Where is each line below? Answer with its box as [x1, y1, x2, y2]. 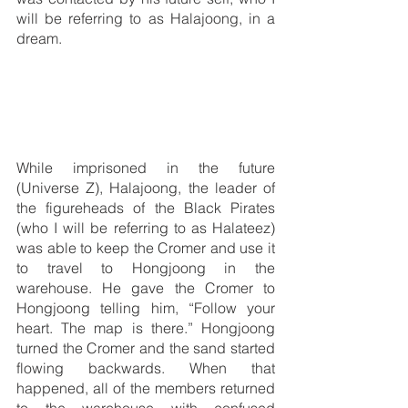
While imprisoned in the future [16, 158, 275, 177]
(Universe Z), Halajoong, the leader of [16, 178, 275, 197]
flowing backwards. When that [16, 358, 275, 377]
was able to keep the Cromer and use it [16, 238, 275, 257]
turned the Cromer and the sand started [16, 338, 275, 357]
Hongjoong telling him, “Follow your [16, 298, 275, 317]
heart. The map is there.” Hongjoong [16, 318, 275, 337]
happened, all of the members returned [16, 378, 275, 397]
